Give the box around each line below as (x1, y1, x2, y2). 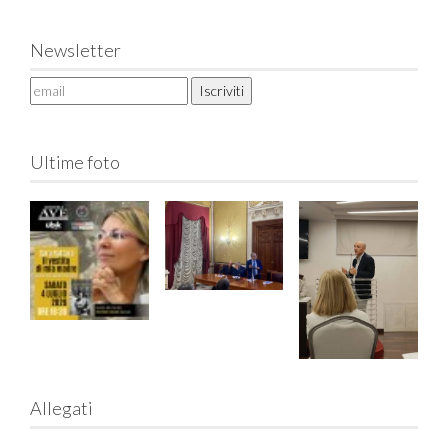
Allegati (30, 397, 93, 420)
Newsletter (30, 39, 121, 61)
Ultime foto (30, 151, 120, 173)
